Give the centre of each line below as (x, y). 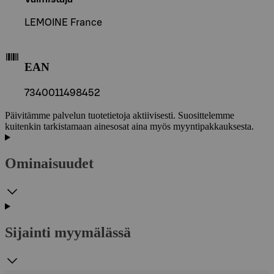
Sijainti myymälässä (68, 232)
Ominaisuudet (49, 163)
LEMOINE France (63, 22)
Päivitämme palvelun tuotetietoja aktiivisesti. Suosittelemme (120, 115)
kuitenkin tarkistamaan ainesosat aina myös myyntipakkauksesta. (129, 126)
